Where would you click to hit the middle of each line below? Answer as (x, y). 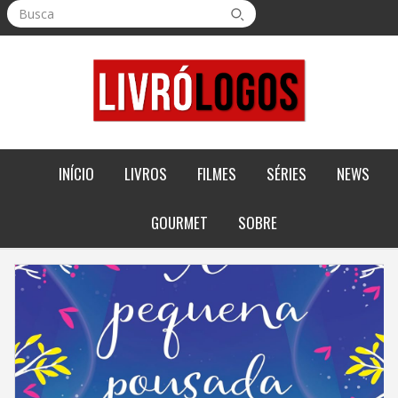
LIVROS (146, 173)
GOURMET (179, 223)
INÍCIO (76, 173)
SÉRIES (287, 173)
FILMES (217, 173)
